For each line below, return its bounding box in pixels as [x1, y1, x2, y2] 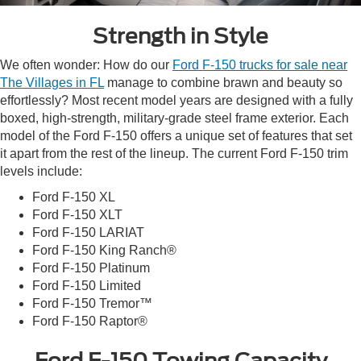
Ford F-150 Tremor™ [32, 296, 152, 310]
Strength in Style [93, 23, 268, 48]
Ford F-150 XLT [32, 207, 122, 222]
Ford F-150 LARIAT [32, 225, 144, 239]
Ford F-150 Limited [32, 278, 141, 293]
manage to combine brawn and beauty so [104, 75, 342, 89]
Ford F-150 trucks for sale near [172, 57, 347, 72]
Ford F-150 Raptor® [32, 313, 147, 328]
